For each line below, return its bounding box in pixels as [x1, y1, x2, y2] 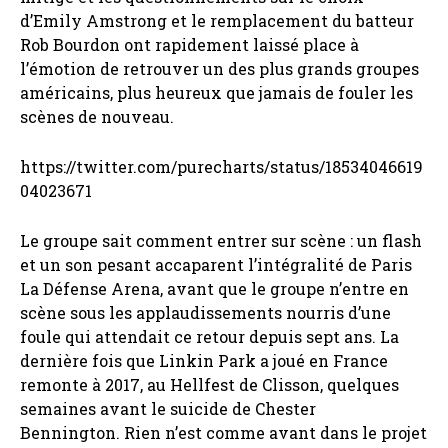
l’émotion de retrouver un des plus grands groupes [20, 57, 419, 79]
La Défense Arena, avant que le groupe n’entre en [20, 277, 409, 299]
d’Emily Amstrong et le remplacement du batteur [20, 9, 414, 31]
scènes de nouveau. [20, 105, 178, 127]
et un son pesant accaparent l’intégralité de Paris [20, 253, 412, 275]
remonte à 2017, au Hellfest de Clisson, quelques [20, 373, 399, 395]
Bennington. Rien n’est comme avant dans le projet [20, 421, 427, 443]
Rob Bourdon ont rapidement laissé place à [20, 33, 359, 55]
